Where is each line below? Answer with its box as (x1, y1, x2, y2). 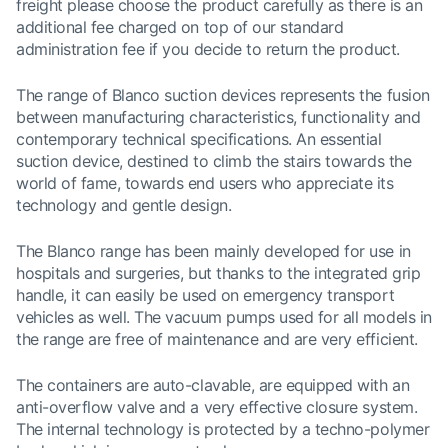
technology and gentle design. (16, 195, 232, 215)
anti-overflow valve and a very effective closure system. (16, 397, 418, 417)
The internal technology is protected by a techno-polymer (16, 419, 430, 439)
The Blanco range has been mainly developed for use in (16, 241, 411, 261)
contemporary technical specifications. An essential (16, 129, 382, 149)
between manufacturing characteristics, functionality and (16, 107, 421, 127)
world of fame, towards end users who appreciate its (16, 173, 394, 193)
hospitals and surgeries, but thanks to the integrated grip (16, 263, 421, 283)
